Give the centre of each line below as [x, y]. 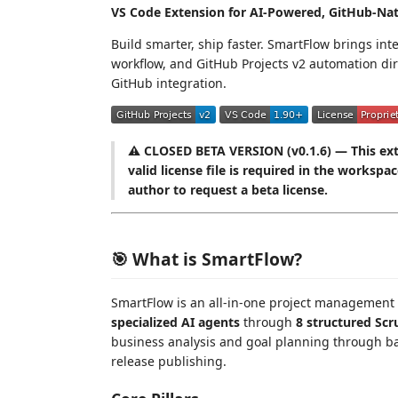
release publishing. [169, 361]
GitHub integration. [169, 83]
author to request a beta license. [228, 190]
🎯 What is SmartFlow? [207, 259]
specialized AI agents [175, 322]
